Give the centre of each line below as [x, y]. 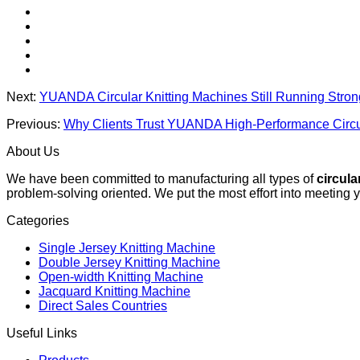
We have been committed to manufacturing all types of [162, 178]
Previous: [35, 124]
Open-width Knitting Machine [121, 276]
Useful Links [42, 333]
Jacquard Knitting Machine [115, 291]
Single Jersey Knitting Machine [127, 247]
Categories [38, 220]
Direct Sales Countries [103, 305]
